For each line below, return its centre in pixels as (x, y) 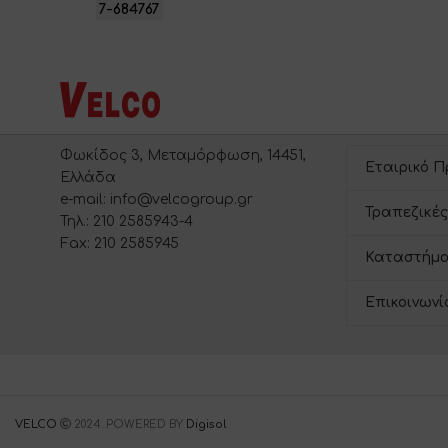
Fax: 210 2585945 (119, 244)
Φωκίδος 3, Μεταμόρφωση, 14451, (183, 156)
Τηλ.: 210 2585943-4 (126, 222)
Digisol (206, 425)
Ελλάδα (88, 178)
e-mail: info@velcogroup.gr (156, 200)
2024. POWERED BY (128, 425)
